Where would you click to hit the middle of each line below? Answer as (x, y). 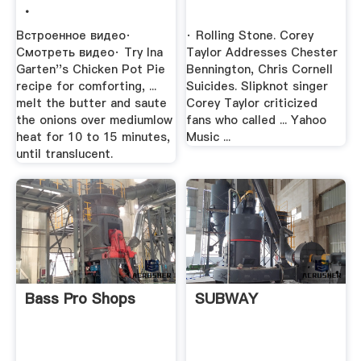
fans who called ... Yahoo (257, 120)
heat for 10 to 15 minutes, (93, 137)
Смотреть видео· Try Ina (89, 53)
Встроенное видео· (73, 36)
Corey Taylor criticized (252, 104)
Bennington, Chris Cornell (260, 70)
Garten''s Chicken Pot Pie (90, 70)
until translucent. (64, 154)
